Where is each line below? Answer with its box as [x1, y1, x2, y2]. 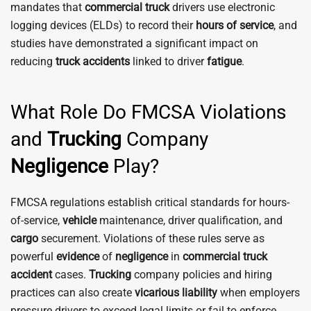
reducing [10, 55, 56, 68]
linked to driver [130, 55, 207, 68]
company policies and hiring [131, 268, 272, 281]
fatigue [207, 55, 242, 68]
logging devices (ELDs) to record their [10, 19, 196, 32]
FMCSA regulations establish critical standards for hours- [10, 196, 289, 209]
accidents [83, 55, 130, 68]
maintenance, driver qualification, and [96, 214, 283, 227]
